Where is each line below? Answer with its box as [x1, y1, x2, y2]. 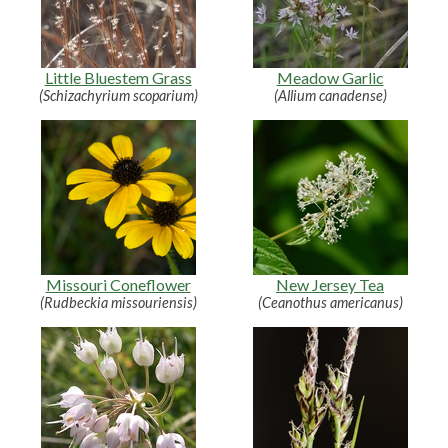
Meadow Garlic [276, 67, 384, 87]
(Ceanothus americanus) [257, 293, 403, 311]
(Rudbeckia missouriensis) [39, 293, 197, 311]
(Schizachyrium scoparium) [38, 86, 198, 104]
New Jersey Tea [276, 274, 384, 294]
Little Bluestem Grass [44, 67, 192, 87]
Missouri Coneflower [45, 274, 191, 294]
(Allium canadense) [273, 86, 387, 104]
